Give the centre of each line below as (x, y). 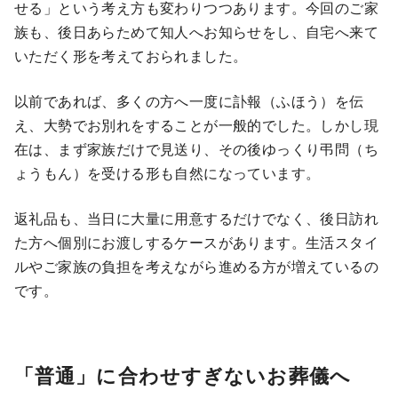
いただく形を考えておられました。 (131, 55)
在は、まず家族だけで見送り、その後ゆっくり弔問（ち (196, 148)
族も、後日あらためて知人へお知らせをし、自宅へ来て (196, 31)
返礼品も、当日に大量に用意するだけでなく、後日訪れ (196, 218)
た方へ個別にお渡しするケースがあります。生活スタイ (196, 242)
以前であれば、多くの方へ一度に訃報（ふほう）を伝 (189, 100)
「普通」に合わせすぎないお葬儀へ (183, 374)
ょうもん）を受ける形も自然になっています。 (167, 172)
